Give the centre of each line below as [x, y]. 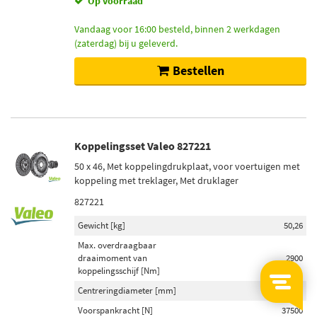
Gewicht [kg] [102, 225]
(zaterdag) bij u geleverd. [126, 43]
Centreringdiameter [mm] [127, 290]
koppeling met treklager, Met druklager [156, 180]
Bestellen [198, 70]
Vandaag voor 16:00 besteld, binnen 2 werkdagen [177, 29]
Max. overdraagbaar [117, 245]
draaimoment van [113, 258]
